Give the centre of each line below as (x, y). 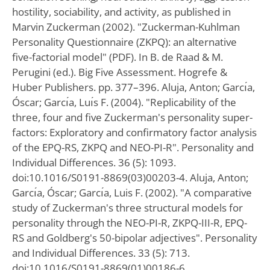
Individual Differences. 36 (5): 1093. (94, 162)
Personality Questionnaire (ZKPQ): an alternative (124, 42)
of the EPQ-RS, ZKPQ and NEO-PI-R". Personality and (133, 147)
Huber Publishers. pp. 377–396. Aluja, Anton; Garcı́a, (133, 87)
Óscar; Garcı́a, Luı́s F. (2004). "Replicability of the (124, 102)
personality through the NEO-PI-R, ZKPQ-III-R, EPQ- (129, 222)
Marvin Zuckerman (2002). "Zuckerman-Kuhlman (126, 27)
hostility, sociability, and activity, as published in (121, 11)
